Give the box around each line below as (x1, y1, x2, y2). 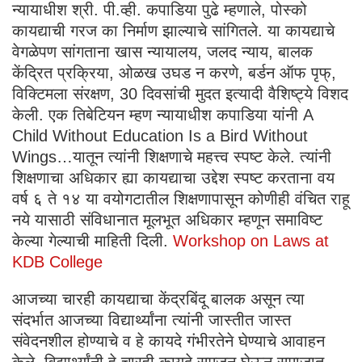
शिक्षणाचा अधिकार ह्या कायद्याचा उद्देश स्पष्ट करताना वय (12, 169, 335, 187)
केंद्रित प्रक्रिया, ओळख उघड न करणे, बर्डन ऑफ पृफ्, (12, 64, 336, 82)
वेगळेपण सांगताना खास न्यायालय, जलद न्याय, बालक (12, 43, 313, 61)
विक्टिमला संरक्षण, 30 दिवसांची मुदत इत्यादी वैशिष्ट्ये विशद (12, 85, 348, 103)
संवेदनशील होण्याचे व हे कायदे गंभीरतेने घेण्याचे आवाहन (12, 332, 325, 351)
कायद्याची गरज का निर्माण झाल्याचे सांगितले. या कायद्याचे (12, 22, 335, 40)
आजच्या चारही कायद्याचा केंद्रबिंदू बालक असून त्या (12, 290, 305, 309)
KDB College (12, 253, 103, 271)
